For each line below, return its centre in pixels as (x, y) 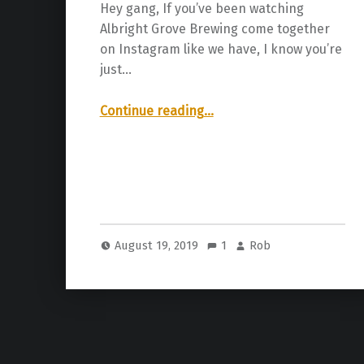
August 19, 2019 (158, 246)
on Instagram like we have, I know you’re (221, 49)
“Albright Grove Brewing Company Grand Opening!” (232, 104)
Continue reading (152, 110)
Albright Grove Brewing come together (214, 28)
